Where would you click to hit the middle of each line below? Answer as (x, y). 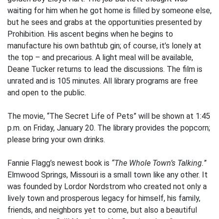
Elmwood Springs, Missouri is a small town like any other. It (108, 175)
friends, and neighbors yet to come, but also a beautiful (102, 210)
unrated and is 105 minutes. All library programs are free (103, 81)
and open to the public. (47, 93)
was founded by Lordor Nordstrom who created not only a (107, 186)
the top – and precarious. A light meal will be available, (100, 57)
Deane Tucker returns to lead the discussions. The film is (105, 69)
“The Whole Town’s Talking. (158, 163)
